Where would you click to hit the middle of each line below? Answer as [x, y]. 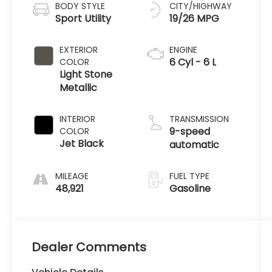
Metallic [79, 87]
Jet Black [82, 143]
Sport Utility [83, 18]
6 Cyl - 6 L [192, 62]
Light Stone [86, 74]
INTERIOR [78, 119]
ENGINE [183, 49]
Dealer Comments [89, 247]
